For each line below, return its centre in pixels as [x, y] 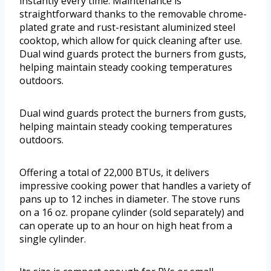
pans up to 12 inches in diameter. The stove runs [130, 199]
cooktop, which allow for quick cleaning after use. [131, 41]
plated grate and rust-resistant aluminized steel [127, 28]
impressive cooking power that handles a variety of [135, 186]
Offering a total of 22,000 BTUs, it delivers [114, 173]
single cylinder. [53, 239]
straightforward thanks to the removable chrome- [133, 14]
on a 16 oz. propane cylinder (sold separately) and [132, 213]
